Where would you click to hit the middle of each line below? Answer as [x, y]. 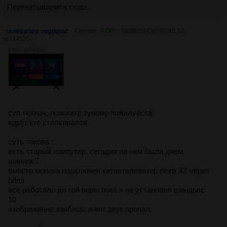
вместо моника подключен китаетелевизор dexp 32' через [109, 170]
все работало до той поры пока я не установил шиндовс [106, 190]
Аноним [85, 31]
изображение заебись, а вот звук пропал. [80, 209]
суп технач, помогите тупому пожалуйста [80, 112]
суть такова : [31, 141]
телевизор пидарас [37, 31]
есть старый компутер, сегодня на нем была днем [96, 151]
